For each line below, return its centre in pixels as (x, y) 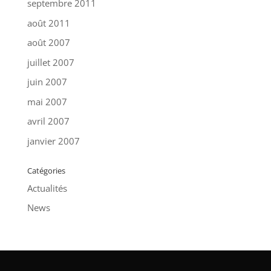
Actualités (47, 188)
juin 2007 (47, 82)
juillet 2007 (51, 62)
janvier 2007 (53, 141)
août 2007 (48, 43)
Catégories (46, 170)
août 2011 (48, 23)
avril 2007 (48, 121)
